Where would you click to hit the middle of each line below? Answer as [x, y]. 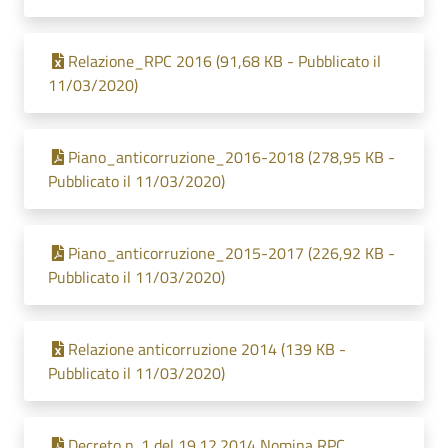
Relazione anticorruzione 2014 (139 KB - [207, 349]
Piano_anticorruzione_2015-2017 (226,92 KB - [231, 253]
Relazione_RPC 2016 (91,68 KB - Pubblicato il [224, 61]
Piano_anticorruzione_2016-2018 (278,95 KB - [231, 157]
